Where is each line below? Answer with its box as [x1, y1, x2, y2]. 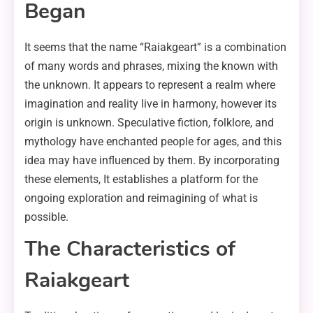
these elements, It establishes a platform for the [24, 172, 258, 186]
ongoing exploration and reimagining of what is [24, 191, 258, 205]
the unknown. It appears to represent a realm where [24, 78, 275, 92]
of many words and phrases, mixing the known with [24, 59, 278, 73]
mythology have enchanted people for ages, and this [24, 134, 282, 148]
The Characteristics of [24, 234, 235, 263]
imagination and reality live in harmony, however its [24, 96, 277, 110]
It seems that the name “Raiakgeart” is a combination [24, 40, 286, 54]
